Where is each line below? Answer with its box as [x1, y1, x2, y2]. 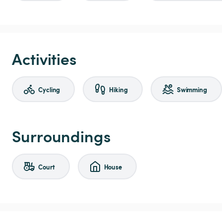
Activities [12, 47, 77, 69]
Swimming [176, 84, 207, 94]
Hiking [109, 84, 128, 94]
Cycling [38, 84, 60, 94]
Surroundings [12, 124, 111, 147]
